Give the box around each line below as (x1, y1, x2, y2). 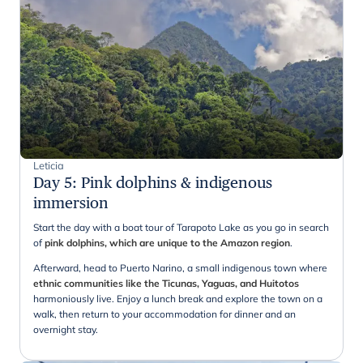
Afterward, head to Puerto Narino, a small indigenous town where (33, 262, 327, 275)
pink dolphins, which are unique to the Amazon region (45, 237, 290, 250)
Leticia (33, 159, 64, 173)
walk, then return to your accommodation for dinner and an (33, 308, 296, 321)
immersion (33, 194, 109, 212)
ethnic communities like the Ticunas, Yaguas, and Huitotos (33, 277, 299, 290)
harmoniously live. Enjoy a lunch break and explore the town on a (33, 293, 322, 305)
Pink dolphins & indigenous (81, 173, 272, 192)
